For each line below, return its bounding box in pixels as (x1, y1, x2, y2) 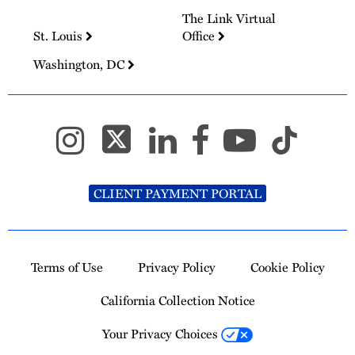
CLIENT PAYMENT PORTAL (94, 183, 261, 203)
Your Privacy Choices (102, 323, 222, 343)
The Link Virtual (182, 9, 277, 29)
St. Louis (33, 26, 86, 46)
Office (182, 26, 219, 46)
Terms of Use (30, 257, 103, 277)
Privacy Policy (137, 257, 216, 277)
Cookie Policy (250, 257, 325, 277)
